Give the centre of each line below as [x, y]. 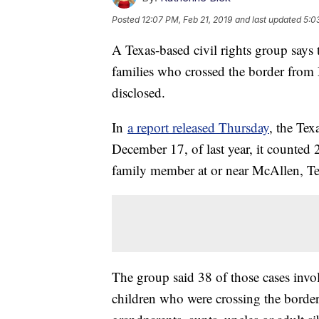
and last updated [268, 20]
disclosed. [141, 93]
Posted [127, 20]
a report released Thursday [198, 127]
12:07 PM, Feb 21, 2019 [187, 20]
